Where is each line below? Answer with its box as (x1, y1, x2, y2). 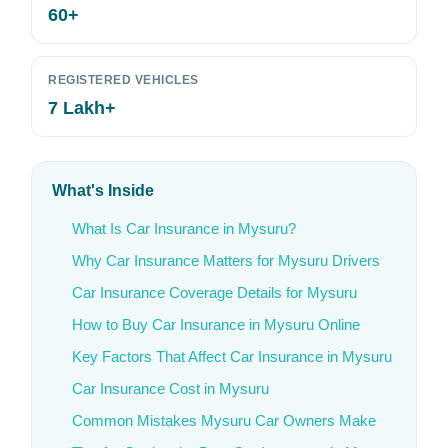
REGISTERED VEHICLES (48, 73, 199, 87)
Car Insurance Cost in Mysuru (72, 380, 269, 397)
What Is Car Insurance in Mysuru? (72, 220, 296, 237)
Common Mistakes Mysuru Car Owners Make (72, 412, 376, 429)
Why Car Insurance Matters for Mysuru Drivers (72, 252, 380, 269)
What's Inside (52, 182, 154, 199)
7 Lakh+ (48, 98, 116, 118)
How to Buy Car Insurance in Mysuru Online (72, 316, 360, 333)
